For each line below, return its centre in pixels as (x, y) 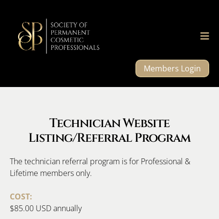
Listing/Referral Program (109, 138)
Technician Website (109, 124)
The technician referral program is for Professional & (100, 162)
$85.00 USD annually (46, 208)
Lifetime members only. (51, 173)
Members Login (172, 69)
